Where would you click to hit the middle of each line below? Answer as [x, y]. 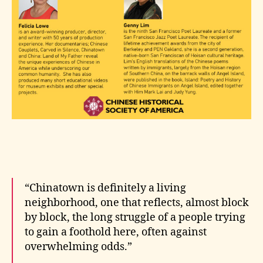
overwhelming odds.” [78, 247]
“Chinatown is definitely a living [105, 188]
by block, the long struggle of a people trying [135, 218]
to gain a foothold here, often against [116, 232]
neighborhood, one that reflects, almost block [137, 203]
